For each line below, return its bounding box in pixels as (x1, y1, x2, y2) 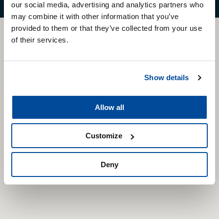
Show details (144, 73, 189, 82)
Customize (86, 131, 123, 140)
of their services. (11, 35, 68, 44)
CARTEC (86, 32, 133, 51)
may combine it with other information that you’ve (11, 12, 179, 21)
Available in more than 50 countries (51, 81, 168, 91)
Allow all (95, 103, 124, 111)
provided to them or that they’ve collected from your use (11, 23, 202, 32)
